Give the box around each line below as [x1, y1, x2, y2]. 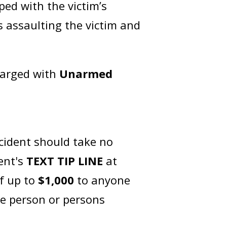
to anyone [74, 172, 131, 187]
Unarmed [59, 66, 113, 81]
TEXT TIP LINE [26, 153, 106, 168]
